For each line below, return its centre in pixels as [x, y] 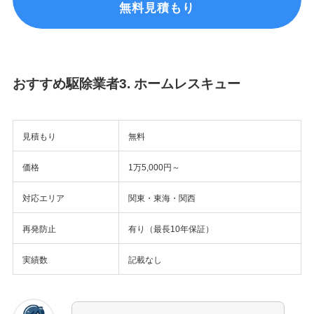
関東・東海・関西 [162, 198]
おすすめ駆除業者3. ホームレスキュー [126, 84]
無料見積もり [157, 8]
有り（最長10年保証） [171, 229]
